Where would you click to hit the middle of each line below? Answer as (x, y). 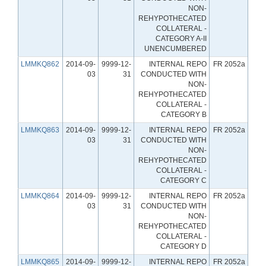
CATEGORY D (183, 246)
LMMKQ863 (40, 130)
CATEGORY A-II (181, 38)
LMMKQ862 (40, 64)
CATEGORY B (184, 114)
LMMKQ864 (40, 196)
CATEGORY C (183, 180)
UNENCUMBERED (175, 48)
